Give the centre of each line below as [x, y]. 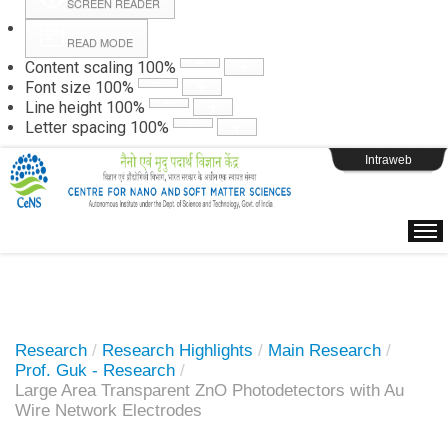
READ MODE [100, 42]
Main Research [324, 350]
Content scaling [79, 67]
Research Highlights [177, 350]
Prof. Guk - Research [95, 370]
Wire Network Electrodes [108, 410]
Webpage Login [224, 115]
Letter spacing [75, 127]
